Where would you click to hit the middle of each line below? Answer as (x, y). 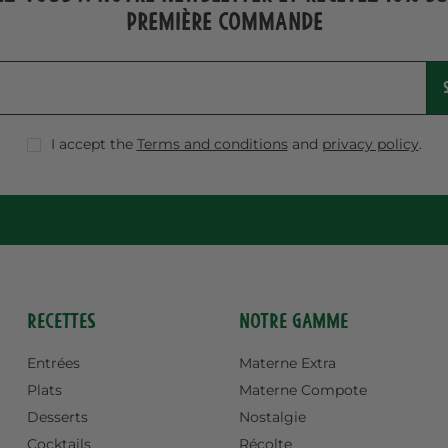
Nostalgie (272, 417)
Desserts (57, 417)
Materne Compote (302, 390)
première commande (224, 22)
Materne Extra (287, 363)
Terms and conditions (212, 144)
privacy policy (370, 144)
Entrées (53, 363)
